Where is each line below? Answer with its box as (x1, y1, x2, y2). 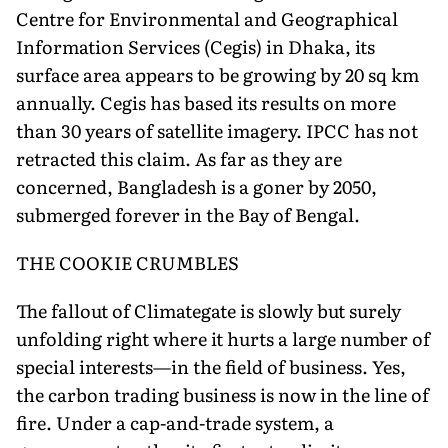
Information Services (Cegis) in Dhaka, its (16, 32, 375, 60)
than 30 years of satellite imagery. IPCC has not (16, 116, 418, 144)
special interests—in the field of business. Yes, (16, 352, 406, 380)
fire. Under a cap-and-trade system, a (16, 408, 334, 436)
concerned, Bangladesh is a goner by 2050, (16, 172, 377, 200)
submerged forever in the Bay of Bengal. (16, 200, 360, 228)
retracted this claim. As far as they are (16, 144, 342, 172)
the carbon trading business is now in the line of (16, 380, 429, 408)
